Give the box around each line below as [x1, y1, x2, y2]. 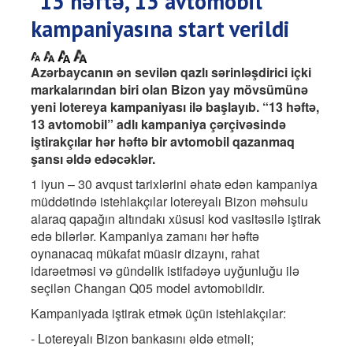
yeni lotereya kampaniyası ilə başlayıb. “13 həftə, [31, 97, 319, 116]
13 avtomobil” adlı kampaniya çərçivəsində [31, 114, 286, 133]
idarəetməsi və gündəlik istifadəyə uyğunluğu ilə [31, 261, 299, 280]
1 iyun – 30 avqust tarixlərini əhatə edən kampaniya [31, 174, 318, 193]
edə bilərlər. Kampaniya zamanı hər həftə [31, 226, 259, 245]
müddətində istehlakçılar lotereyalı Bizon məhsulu [31, 191, 308, 210]
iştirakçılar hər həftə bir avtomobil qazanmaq [31, 132, 295, 150]
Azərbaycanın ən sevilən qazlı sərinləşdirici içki [31, 62, 311, 81]
